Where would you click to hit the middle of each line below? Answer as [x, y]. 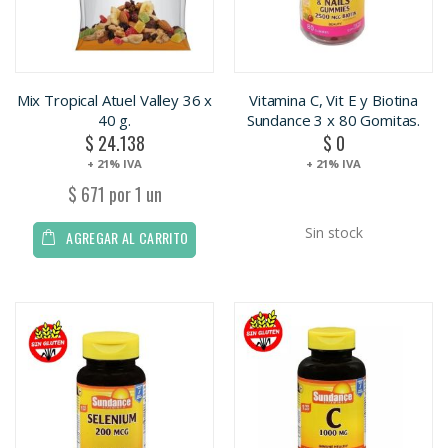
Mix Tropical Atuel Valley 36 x [114, 100]
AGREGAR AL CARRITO [127, 237]
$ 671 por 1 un [114, 193]
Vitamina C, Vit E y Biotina [333, 100]
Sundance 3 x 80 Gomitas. [333, 120]
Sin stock [333, 233]
